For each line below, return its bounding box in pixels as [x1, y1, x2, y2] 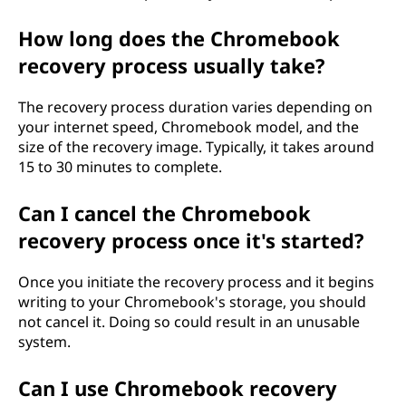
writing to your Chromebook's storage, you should [18, 292, 366, 312]
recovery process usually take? [18, 52, 325, 79]
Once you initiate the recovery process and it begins [18, 272, 374, 292]
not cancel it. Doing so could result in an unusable [18, 312, 360, 332]
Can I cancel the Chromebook [18, 199, 311, 227]
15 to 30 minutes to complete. [18, 157, 222, 177]
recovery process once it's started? [18, 227, 364, 254]
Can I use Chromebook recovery [18, 374, 337, 401]
